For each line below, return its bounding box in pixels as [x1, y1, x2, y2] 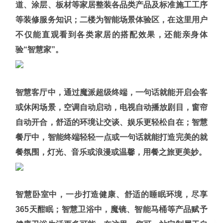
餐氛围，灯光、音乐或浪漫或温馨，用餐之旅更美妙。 [15, 147, 207, 156]
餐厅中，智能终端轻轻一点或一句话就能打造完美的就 [15, 132, 208, 141]
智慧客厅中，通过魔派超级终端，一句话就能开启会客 [15, 88, 208, 97]
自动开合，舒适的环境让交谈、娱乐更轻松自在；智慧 [15, 117, 208, 126]
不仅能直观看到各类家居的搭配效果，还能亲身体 [15, 30, 208, 39]
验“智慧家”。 [15, 45, 64, 54]
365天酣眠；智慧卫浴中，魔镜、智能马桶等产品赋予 [15, 205, 208, 214]
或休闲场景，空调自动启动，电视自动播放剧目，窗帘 [15, 103, 208, 111]
